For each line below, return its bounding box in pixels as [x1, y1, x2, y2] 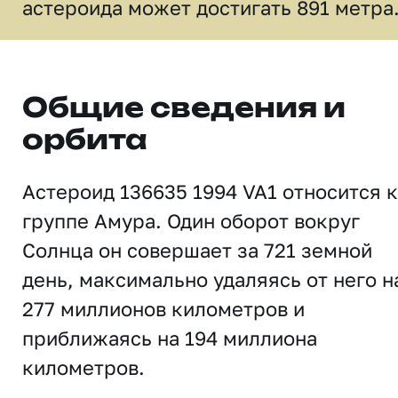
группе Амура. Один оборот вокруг [22, 209, 360, 233]
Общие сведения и [22, 96, 346, 123]
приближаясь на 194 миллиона [22, 326, 317, 350]
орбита [22, 128, 147, 155]
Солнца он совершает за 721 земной [22, 238, 372, 262]
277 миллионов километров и [22, 297, 305, 321]
